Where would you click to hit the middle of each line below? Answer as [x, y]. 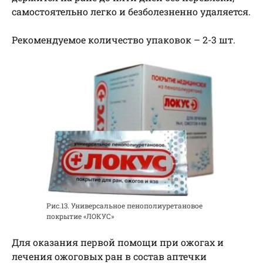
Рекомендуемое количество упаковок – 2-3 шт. [124, 39]
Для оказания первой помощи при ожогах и [118, 242]
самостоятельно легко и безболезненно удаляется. [131, 11]
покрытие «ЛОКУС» [80, 216]
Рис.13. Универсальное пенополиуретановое [124, 205]
